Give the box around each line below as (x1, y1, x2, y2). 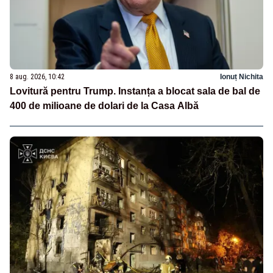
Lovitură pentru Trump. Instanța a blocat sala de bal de (10, 86, 260, 97)
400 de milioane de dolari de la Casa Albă (10, 101, 199, 112)
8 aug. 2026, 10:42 (10, 73, 65, 82)
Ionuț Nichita (220, 73, 263, 82)
